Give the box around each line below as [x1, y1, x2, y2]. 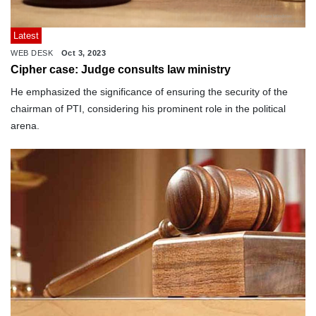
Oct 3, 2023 [61, 48, 106, 57]
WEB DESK [11, 48, 53, 57]
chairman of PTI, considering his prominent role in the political [11, 102, 286, 114]
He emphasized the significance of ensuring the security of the [11, 85, 288, 97]
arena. [11, 119, 39, 131]
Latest [13, 30, 39, 41]
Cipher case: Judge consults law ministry [11, 63, 231, 75]
